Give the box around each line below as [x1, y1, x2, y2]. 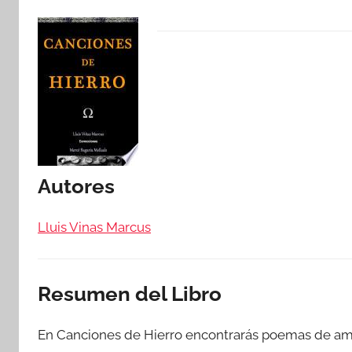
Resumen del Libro [38, 282, 222, 306]
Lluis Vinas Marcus [38, 218, 151, 235]
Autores [38, 174, 115, 198]
